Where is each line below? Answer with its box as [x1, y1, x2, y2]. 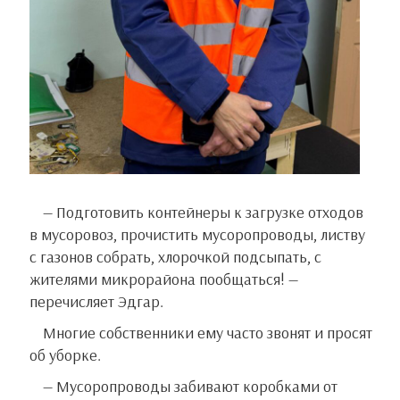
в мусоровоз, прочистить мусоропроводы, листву [29, 224, 365, 246]
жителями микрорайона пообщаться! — [29, 269, 298, 290]
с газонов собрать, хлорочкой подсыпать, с [29, 246, 321, 268]
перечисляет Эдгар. [29, 291, 163, 312]
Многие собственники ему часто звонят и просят [43, 322, 56, 344]
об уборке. [29, 345, 101, 366]
